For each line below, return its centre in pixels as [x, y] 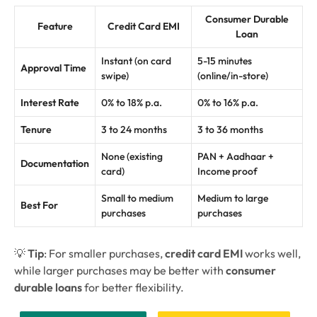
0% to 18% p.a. [132, 102]
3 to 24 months [134, 129]
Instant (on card [136, 60]
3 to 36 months [230, 129]
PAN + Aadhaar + [236, 156]
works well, [272, 254]
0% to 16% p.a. [228, 102]
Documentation [55, 163]
